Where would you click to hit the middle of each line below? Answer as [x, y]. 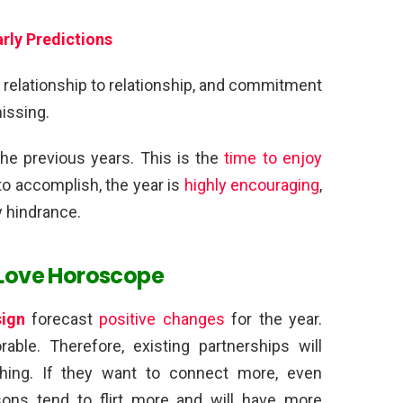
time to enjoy [273, 158]
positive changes [162, 319]
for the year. [273, 319]
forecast [62, 319]
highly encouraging [252, 185]
